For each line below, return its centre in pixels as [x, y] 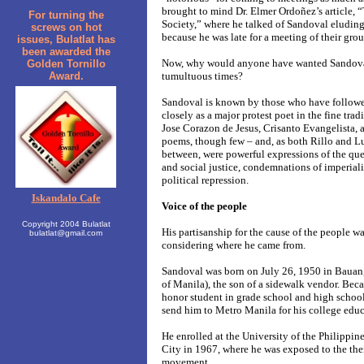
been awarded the [66, 52]
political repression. [205, 180]
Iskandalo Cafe [66, 198]
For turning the [66, 15]
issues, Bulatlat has [66, 39]
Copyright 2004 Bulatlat [66, 224]
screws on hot [66, 27]
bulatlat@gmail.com [66, 233]
